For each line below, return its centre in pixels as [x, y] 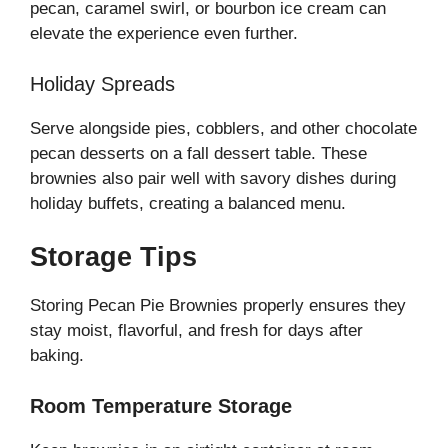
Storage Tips [113, 257]
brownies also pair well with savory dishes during [213, 178]
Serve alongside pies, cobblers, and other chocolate [223, 128]
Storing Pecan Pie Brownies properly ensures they [218, 306]
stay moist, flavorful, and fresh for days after [196, 331]
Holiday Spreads [102, 83]
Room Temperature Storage [161, 405]
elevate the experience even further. [164, 34]
